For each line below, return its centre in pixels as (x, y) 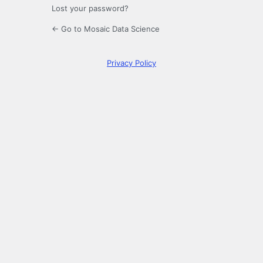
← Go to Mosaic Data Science (106, 29)
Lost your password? (90, 9)
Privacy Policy (131, 63)
